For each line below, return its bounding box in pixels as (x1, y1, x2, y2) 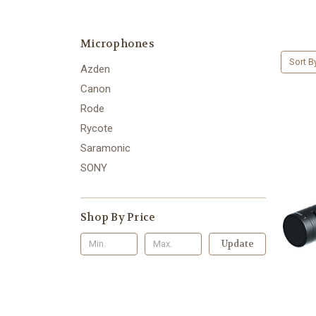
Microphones (80, 36, 154, 51)
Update (221, 237, 254, 250)
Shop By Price (80, 209, 156, 224)
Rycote (80, 121, 113, 135)
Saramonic (80, 141, 130, 154)
